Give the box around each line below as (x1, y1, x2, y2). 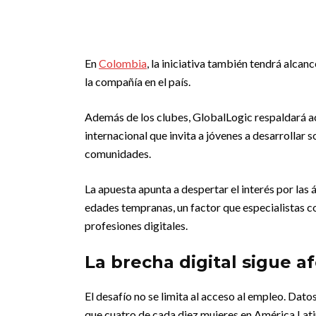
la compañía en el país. (85, 75, 190, 88)
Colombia (99, 56, 147, 70)
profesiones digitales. (85, 219, 188, 232)
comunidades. (85, 147, 151, 160)
